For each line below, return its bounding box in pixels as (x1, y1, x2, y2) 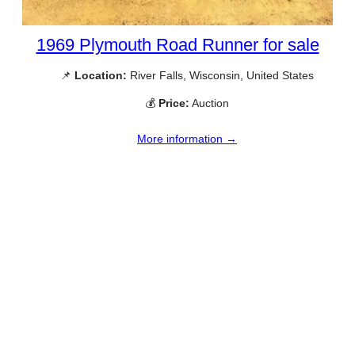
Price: (158, 97, 189, 110)
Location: (74, 69, 127, 82)
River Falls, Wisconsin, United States (127, 69, 314, 82)
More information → (137, 132, 237, 145)
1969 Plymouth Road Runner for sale (36, 35, 319, 55)
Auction (189, 97, 229, 110)
